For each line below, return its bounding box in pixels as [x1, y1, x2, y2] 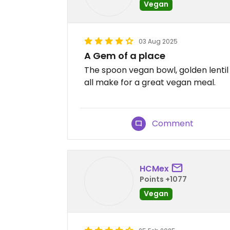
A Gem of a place [84, 49, 165, 62]
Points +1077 [140, 174, 187, 184]
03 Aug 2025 [139, 37, 178, 46]
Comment [152, 118, 194, 129]
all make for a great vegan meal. [84, 76, 216, 88]
